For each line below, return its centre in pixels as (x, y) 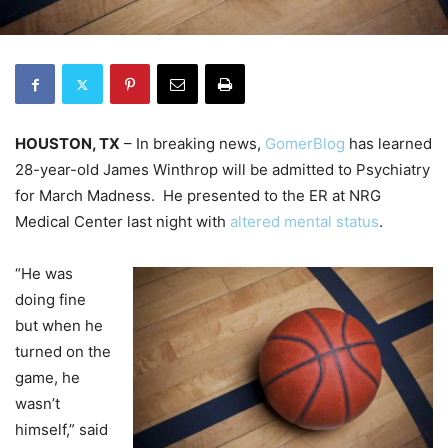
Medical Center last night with (120, 222)
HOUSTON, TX (67, 144)
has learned (388, 144)
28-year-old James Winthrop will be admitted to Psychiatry (222, 170)
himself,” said (61, 430)
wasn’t (37, 404)
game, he (47, 378)
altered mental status (302, 222)
